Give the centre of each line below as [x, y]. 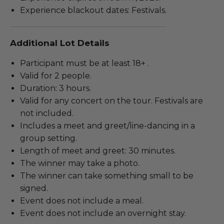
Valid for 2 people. [56, 75]
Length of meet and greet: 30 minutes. [98, 150]
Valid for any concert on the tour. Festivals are [111, 100]
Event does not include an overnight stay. [103, 213]
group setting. [49, 138]
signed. [34, 188]
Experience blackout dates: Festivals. [93, 10]
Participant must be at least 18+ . [84, 63]
